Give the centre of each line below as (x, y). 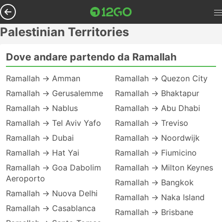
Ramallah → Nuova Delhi (52, 193)
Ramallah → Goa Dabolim (54, 167)
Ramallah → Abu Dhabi (158, 108)
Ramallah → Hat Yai (43, 153)
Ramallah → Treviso (152, 123)
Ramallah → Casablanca (51, 208)
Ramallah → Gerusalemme (55, 93)
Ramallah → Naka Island (160, 197)
